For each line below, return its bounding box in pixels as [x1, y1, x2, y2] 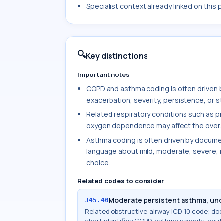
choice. [86, 158, 110, 167]
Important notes [77, 70, 130, 79]
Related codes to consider [77, 176, 164, 185]
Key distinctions [86, 50, 148, 61]
